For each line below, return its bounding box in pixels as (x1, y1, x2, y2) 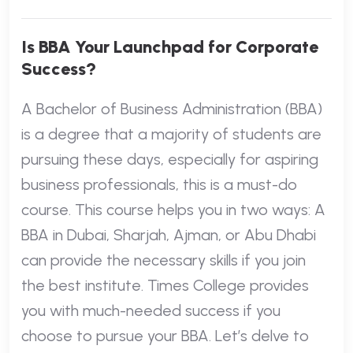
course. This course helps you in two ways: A (21, 199, 325, 219)
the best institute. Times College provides (21, 275, 309, 295)
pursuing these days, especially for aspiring (21, 149, 318, 169)
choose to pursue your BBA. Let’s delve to (21, 325, 309, 345)
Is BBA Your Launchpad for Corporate (21, 35, 318, 58)
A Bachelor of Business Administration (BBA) (21, 98, 322, 118)
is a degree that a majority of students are (21, 124, 321, 143)
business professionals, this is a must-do (21, 174, 297, 194)
